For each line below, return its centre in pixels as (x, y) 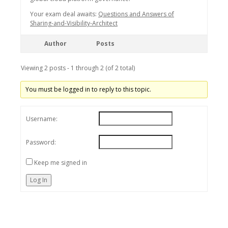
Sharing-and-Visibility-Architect (74, 23)
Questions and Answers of (136, 14)
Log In (39, 180)
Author (55, 44)
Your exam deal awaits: (64, 14)
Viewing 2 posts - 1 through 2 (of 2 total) (78, 68)
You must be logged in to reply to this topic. (89, 89)
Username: (42, 119)
